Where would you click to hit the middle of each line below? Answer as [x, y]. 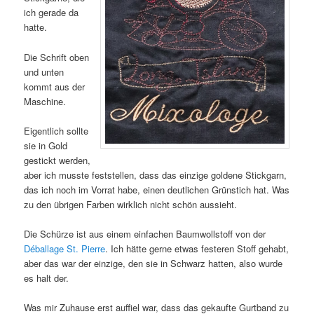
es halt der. [47, 278]
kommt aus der [55, 86]
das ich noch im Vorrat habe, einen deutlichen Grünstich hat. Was [157, 189]
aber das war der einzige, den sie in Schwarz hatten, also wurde [153, 263]
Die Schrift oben [57, 57]
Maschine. [45, 101]
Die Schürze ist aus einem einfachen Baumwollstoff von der [145, 233]
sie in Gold [46, 145]
